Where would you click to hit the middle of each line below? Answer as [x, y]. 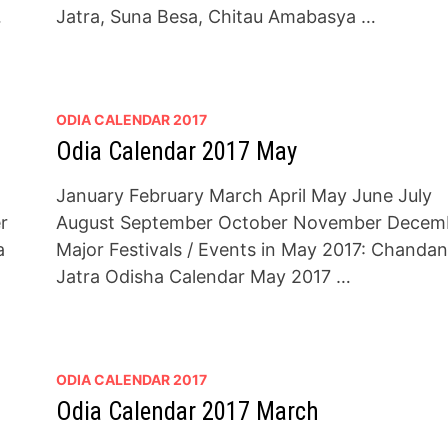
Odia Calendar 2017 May [176, 151]
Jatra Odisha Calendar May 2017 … [203, 276]
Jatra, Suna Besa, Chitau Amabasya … [215, 16]
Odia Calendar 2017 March [187, 411]
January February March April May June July [243, 195]
